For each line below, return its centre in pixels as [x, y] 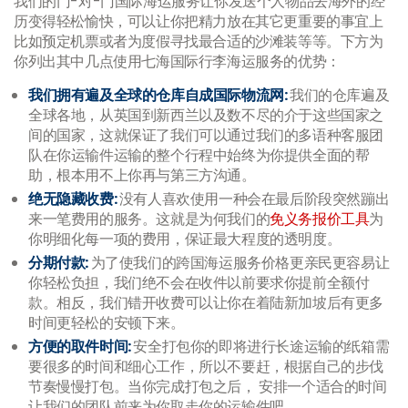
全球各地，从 [71, 115]
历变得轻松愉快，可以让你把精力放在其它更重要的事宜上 [199, 21]
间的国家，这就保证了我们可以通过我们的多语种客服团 [206, 135]
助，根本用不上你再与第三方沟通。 [142, 175]
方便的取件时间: [81, 347]
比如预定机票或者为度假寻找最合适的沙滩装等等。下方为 [199, 41]
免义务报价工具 [320, 219]
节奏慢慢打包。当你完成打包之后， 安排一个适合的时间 [208, 387]
